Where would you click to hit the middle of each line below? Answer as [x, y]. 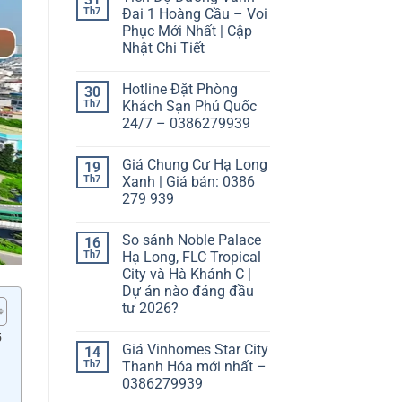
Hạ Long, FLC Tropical [191, 257]
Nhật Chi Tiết [163, 48]
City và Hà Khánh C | [186, 274]
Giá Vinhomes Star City [195, 349]
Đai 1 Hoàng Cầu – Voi [194, 13]
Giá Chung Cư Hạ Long [194, 164]
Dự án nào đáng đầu [188, 291]
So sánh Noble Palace [191, 240]
